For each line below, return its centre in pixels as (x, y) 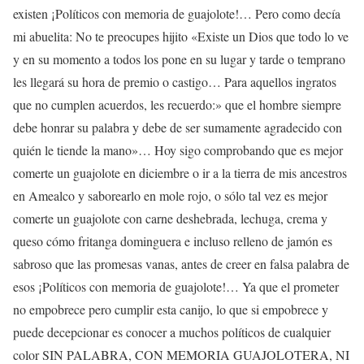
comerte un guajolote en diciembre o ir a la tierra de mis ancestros (180, 173)
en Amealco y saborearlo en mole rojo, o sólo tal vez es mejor (170, 196)
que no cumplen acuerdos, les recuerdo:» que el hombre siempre (177, 105)
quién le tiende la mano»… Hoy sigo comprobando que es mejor (178, 150)
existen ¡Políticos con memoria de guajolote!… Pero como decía (177, 14)
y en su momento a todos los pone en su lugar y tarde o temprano (179, 59)
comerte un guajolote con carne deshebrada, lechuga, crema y (170, 219)
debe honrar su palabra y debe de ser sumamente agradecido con (178, 128)
